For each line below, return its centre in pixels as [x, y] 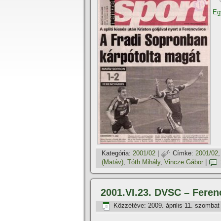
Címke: [183, 153]
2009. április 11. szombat [184, 206]
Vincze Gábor [184, 162]
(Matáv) [112, 162]
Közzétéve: [130, 206]
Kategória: [116, 153]
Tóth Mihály [144, 162]
